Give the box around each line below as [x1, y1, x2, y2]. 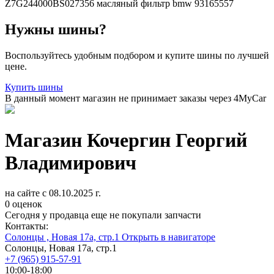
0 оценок [5, 198, 42, 209]
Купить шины [5, 81, 63, 92]
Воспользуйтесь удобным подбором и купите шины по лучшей [5, 50, 269, 61]
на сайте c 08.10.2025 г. [5, 187, 101, 198]
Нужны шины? [5, 21, 106, 37]
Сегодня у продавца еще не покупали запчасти [5, 209, 201, 220]
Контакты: [5, 220, 48, 231]
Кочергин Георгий [87, 129, 247, 152]
